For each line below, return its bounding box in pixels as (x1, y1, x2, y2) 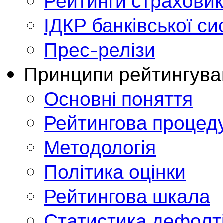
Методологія (44, 134, 156, 159)
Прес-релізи (44, 37, 155, 62)
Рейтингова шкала (44, 183, 210, 208)
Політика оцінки (44, 159, 186, 184)
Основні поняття (44, 86, 193, 111)
